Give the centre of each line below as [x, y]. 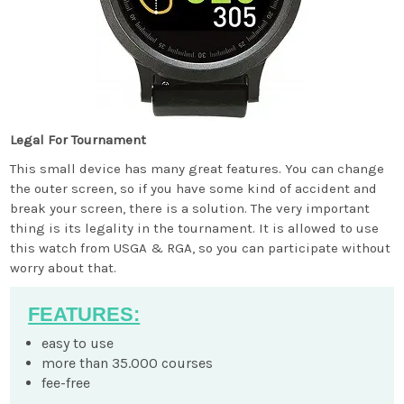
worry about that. [64, 268]
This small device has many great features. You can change [197, 169]
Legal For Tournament [78, 140]
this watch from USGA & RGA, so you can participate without [201, 248]
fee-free [66, 383]
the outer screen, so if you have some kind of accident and [194, 188]
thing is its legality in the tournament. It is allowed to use [195, 228]
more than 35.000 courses [128, 363]
